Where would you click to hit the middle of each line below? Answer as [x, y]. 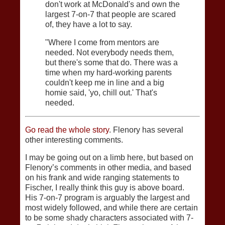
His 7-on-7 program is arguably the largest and [107, 198]
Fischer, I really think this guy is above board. [106, 188]
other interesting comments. [74, 140]
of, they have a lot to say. [89, 25]
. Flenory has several [146, 130]
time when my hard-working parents [108, 72]
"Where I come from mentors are [102, 42]
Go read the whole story [67, 130]
